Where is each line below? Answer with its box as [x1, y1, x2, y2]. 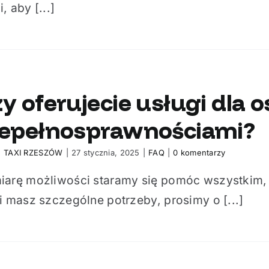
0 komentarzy [173, 148, 226, 157]
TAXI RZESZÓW [4, 148, 63, 157]
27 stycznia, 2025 [71, 148, 140, 157]
